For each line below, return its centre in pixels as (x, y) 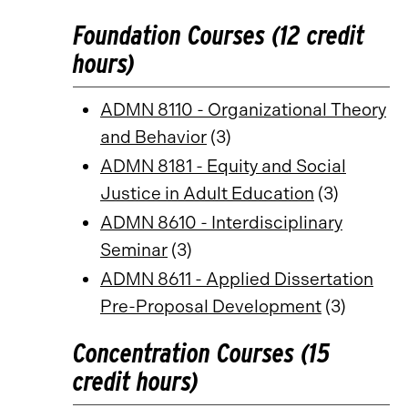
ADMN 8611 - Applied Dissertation (237, 279)
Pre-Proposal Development (211, 306)
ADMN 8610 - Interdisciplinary (221, 223)
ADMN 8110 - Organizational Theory (243, 110)
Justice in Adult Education (207, 194)
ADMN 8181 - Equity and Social (223, 166)
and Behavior (153, 137)
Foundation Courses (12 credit (219, 35)
